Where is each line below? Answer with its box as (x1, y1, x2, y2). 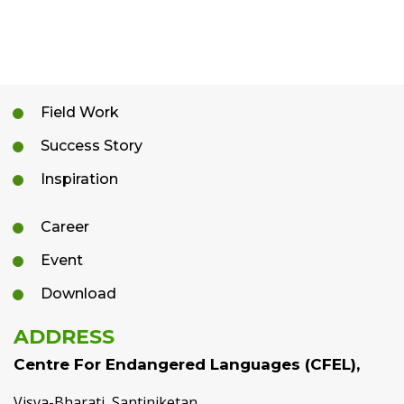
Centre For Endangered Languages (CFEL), (14, 355, 360, 374)
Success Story (41, 137, 142, 155)
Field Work (41, 104, 119, 122)
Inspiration (41, 170, 118, 188)
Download (41, 285, 116, 303)
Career (41, 218, 89, 236)
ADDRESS (14, 325, 115, 350)
